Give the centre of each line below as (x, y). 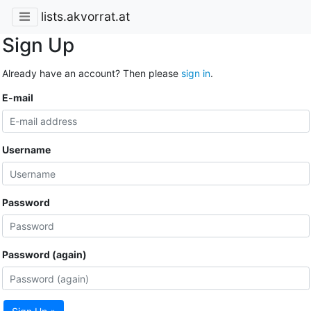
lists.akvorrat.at (85, 17)
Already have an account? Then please (91, 73)
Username (26, 150)
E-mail (17, 97)
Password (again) (44, 255)
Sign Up (38, 45)
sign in (195, 73)
